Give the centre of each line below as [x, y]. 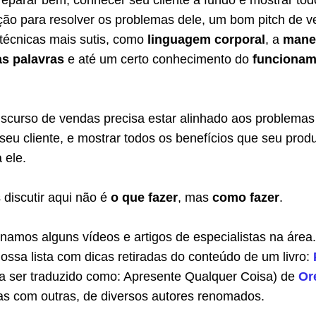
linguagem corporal [206, 40]
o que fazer [144, 198]
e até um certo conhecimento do [158, 60]
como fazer [246, 198]
